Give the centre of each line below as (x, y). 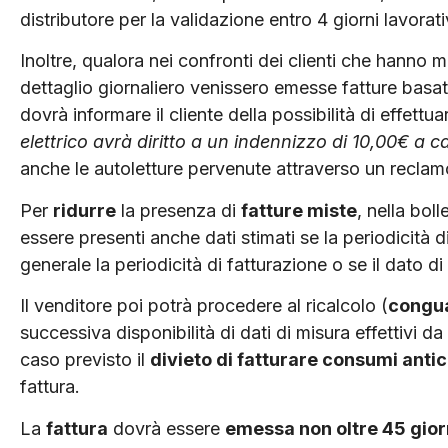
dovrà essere (166, 428)
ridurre (84, 210)
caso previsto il (85, 360)
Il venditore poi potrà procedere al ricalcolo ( (204, 306)
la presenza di (178, 210)
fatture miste (299, 210)
